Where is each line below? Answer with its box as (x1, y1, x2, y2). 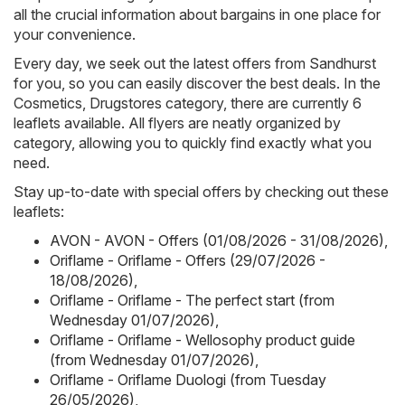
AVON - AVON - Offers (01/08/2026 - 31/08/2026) (50, 231, 384, 250)
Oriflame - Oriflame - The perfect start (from (50, 291, 334, 310)
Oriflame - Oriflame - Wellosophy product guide (50, 331, 355, 350)
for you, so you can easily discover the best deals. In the (14, 74, 381, 93)
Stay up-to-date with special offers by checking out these (14, 183, 389, 202)
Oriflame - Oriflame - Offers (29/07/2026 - (50, 251, 325, 270)
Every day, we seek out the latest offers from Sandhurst (14, 54, 376, 73)
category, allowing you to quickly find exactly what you (14, 134, 372, 153)
